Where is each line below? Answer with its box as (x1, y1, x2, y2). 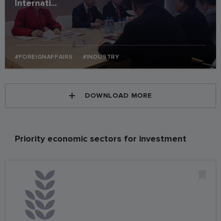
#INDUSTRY (83, 53, 119, 61)
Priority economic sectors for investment (15, 133, 186, 144)
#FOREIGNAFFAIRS (15, 53, 73, 61)
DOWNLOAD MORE (85, 91, 152, 100)
